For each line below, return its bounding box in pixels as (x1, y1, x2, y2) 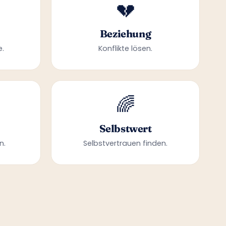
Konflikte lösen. (98, 43, 152, 53)
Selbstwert (99, 122, 152, 135)
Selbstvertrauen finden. (83, 138, 167, 148)
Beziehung (99, 27, 151, 40)
